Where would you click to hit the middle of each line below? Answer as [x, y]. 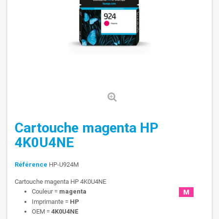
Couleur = [45, 192]
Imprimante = [51, 201]
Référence [31, 165]
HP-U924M [64, 165]
